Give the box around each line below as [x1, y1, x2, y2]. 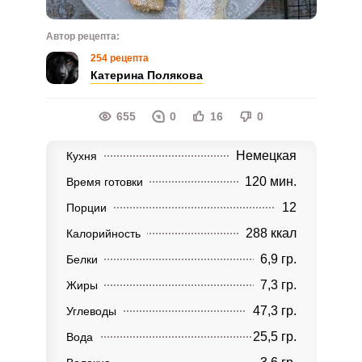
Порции [65, 201, 107, 214]
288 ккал [245, 226, 297, 240]
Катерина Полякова [90, 69, 203, 82]
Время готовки [65, 175, 143, 188]
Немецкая [235, 149, 297, 162]
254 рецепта [90, 53, 149, 64]
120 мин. [244, 175, 297, 188]
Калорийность [65, 227, 141, 240]
